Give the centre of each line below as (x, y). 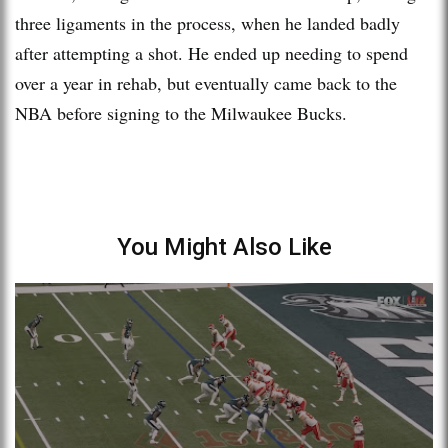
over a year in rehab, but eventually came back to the (206, 82)
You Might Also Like (224, 246)
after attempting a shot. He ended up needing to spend (211, 52)
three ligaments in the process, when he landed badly (207, 22)
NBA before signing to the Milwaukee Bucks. (181, 112)
